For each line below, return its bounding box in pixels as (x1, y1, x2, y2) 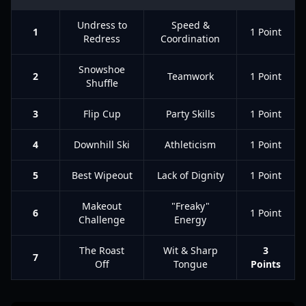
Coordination (161, 32, 220, 45)
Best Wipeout (71, 169, 133, 182)
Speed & (171, 18, 210, 31)
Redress (83, 32, 120, 45)
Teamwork (167, 70, 214, 83)
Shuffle (85, 76, 118, 89)
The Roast (79, 244, 124, 257)
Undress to (76, 18, 127, 31)
